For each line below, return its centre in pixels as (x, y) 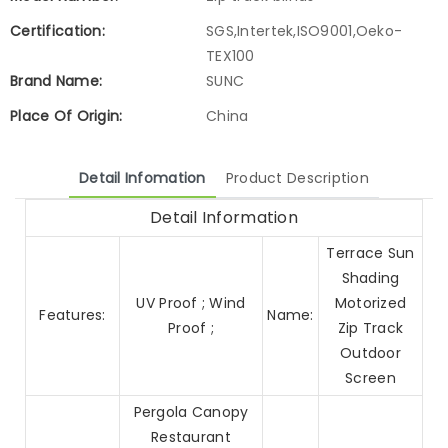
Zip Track (370, 328)
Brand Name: (56, 81)
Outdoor (370, 353)
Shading (370, 278)
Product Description (297, 178)
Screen (370, 378)
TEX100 (230, 56)
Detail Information (224, 217)
